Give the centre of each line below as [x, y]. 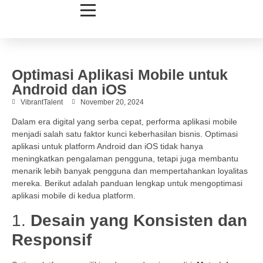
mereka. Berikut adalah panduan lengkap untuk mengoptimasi [127, 183]
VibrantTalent [42, 102]
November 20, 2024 [112, 102]
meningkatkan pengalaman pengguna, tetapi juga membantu [125, 159]
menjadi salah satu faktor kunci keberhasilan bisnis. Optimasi [125, 134]
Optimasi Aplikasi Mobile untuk [120, 75]
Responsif [52, 240]
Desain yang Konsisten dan [139, 220]
